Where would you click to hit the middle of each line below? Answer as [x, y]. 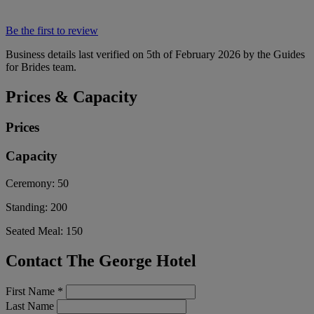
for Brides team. [41, 67]
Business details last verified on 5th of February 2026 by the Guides [155, 54]
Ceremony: [32, 183]
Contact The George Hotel [101, 260]
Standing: [28, 207]
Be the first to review [52, 30]
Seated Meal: [36, 231]
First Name [32, 291]
